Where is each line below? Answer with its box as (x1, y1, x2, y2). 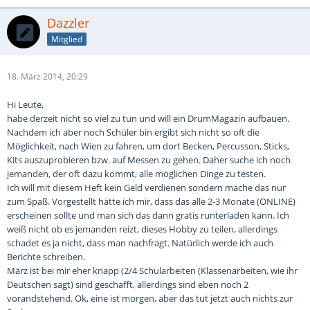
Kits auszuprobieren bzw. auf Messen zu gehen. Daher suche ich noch (7, 154, 291, 166)
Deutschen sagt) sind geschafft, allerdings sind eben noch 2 (7, 278, 248, 291)
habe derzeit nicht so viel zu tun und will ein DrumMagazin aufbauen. (7, 112, 289, 125)
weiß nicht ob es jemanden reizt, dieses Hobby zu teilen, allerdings (7, 223, 277, 235)
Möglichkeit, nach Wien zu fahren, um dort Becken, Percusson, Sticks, (7, 140, 289, 152)
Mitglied (51, 33, 82, 45)
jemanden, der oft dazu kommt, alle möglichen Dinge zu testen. (7, 167, 266, 180)
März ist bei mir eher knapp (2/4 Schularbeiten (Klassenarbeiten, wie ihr (7, 264, 298, 277)
